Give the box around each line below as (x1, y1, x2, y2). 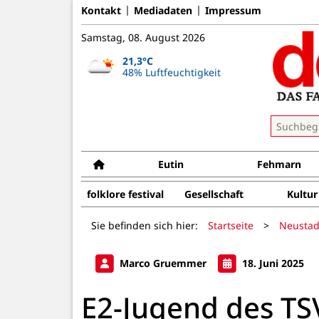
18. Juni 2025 (239, 256, 304, 270)
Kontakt (81, 3, 121, 17)
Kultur (286, 187, 318, 201)
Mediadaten (134, 3, 192, 17)
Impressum (205, 3, 261, 17)
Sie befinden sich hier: (91, 218, 198, 232)
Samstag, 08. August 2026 (81, 31, 205, 44)
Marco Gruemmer (117, 256, 209, 270)
